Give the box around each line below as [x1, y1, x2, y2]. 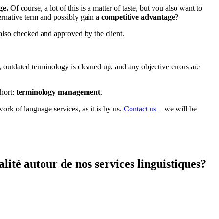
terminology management [16, 88, 100, 96]
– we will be [156, 104, 197, 113]
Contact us [124, 104, 156, 113]
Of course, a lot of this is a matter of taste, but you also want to [10, 3, 202, 12]
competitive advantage [101, 12, 175, 21]
